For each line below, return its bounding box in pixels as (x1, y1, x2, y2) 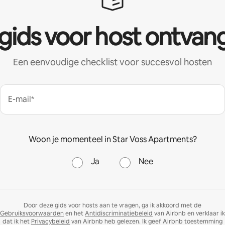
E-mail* (8, 93, 34, 104)
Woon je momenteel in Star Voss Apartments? (28, 134, 197, 145)
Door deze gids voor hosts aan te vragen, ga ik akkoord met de (24, 201, 201, 209)
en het (64, 209, 85, 217)
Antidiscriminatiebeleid (85, 209, 153, 217)
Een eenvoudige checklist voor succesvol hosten (13, 56, 212, 68)
